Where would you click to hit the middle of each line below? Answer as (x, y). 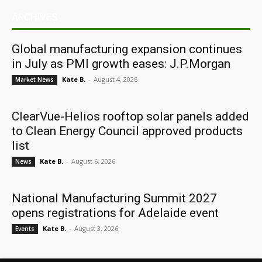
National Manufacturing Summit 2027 (114, 198)
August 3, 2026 (96, 228)
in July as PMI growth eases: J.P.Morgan (121, 64)
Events (25, 229)
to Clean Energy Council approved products (127, 131)
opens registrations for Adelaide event (115, 213)
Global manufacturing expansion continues (127, 49)
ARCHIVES (35, 17)
